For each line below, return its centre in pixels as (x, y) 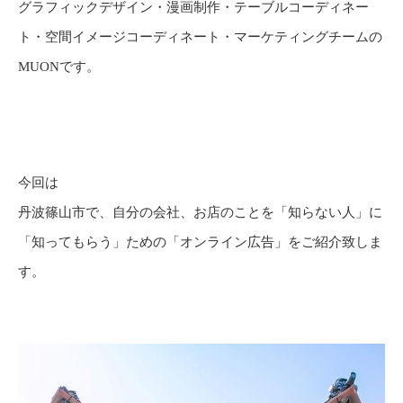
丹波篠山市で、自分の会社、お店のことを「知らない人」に (200, 212)
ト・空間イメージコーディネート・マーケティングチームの (200, 36)
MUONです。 (59, 66)
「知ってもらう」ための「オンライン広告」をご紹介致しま (200, 242)
